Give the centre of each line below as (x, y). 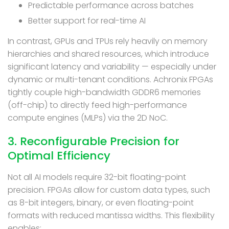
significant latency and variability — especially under (112, 66)
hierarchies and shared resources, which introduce (108, 54)
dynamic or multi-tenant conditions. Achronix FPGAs (110, 79)
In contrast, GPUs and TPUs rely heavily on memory (108, 41)
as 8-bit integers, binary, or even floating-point (101, 202)
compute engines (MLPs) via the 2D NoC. (88, 118)
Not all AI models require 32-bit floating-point (97, 177)
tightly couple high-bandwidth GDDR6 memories (104, 92)
